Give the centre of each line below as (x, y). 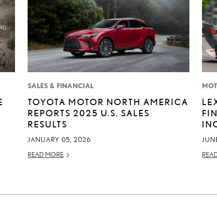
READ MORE (46, 155)
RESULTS (48, 124)
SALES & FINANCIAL (61, 86)
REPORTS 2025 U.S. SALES (89, 113)
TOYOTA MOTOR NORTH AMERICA (108, 102)
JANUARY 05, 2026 (60, 140)
